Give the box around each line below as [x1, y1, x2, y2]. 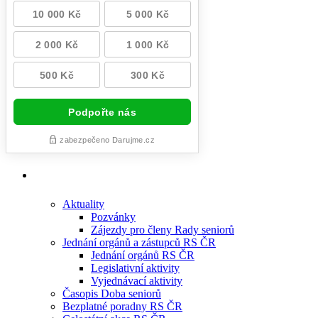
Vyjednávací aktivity [91, 274, 182, 287]
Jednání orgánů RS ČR [91, 248, 194, 261]
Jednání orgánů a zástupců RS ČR [62, 236, 216, 248]
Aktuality [62, 197, 104, 210]
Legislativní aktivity [91, 261, 180, 274]
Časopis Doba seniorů [62, 287, 161, 300]
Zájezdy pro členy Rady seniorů [91, 223, 234, 236]
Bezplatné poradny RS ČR [62, 300, 182, 312]
